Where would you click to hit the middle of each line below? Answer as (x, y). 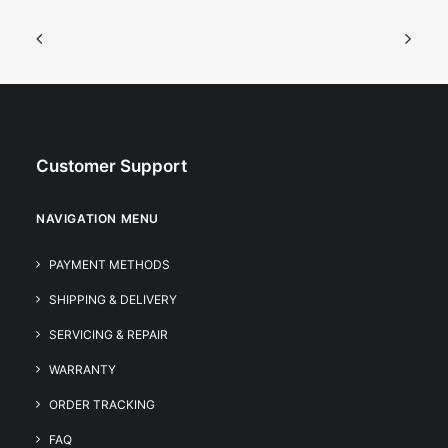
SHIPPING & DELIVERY (113, 299)
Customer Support (111, 166)
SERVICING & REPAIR (108, 334)
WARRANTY (82, 369)
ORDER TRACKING (102, 404)
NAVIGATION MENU (97, 218)
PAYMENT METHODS (109, 264)
